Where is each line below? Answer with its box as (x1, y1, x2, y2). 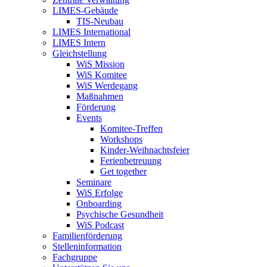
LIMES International (52, 27, 131, 37)
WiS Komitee (76, 70, 127, 80)
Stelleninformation (52, 241, 122, 252)
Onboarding (76, 198, 122, 209)
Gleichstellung (52, 48, 107, 58)
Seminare (76, 177, 111, 187)
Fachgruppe (52, 252, 97, 262)
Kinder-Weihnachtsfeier (100, 145, 190, 155)
